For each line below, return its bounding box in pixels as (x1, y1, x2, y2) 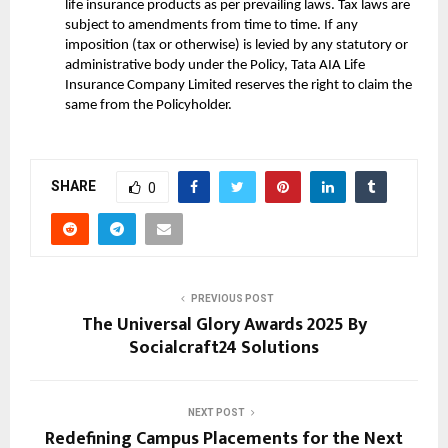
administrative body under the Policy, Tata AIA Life (65, 58, 365, 74)
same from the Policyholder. (65, 98, 232, 114)
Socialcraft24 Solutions (129, 333, 319, 364)
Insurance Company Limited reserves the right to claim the (65, 78, 412, 94)
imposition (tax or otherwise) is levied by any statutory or (65, 38, 408, 54)
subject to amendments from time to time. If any (65, 18, 358, 34)
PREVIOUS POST (190, 293, 274, 305)
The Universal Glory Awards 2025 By (81, 310, 367, 341)
